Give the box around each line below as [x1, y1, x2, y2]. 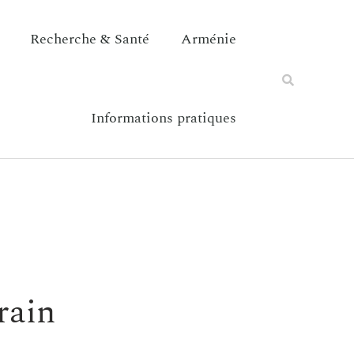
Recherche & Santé [29, 28, 149, 50]
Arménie [180, 28, 236, 50]
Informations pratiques [90, 107, 236, 129]
